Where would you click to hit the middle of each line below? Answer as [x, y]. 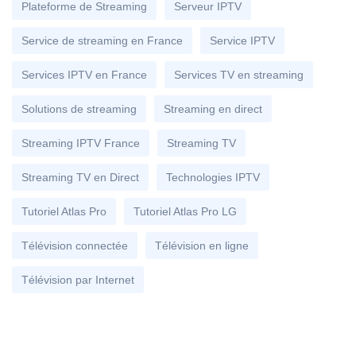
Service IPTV [242, 40]
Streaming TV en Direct [80, 177]
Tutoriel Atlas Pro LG [185, 211]
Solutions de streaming [79, 108]
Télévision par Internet [78, 279]
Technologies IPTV [213, 177]
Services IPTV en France [84, 74]
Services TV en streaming [239, 74]
